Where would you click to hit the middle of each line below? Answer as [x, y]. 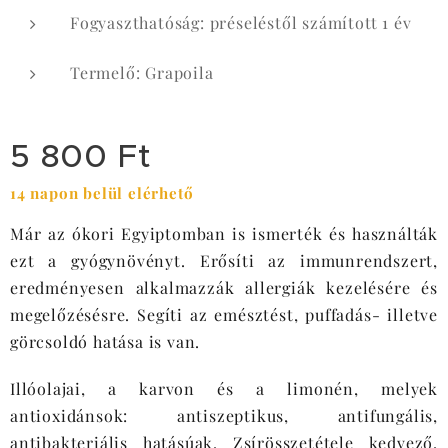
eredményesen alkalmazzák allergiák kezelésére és [224, 287]
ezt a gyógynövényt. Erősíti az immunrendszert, [224, 260]
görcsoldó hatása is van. [105, 341]
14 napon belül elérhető [102, 193]
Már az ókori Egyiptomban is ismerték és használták [224, 233]
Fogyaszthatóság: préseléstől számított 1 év [241, 22]
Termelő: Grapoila [142, 72]
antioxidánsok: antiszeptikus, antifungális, [224, 415]
